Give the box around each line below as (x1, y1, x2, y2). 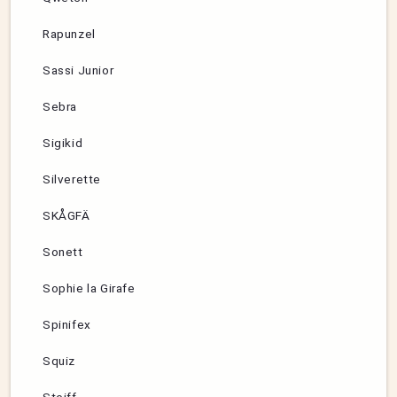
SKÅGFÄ (43, 208, 90, 223)
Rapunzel (43, 27, 96, 42)
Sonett (43, 245, 83, 260)
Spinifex (43, 317, 91, 332)
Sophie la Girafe (43, 281, 136, 296)
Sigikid (43, 136, 83, 151)
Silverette (43, 172, 101, 187)
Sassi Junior (43, 63, 114, 78)
